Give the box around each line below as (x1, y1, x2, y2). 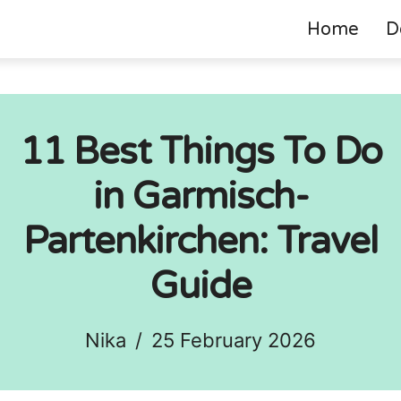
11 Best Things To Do (19, 129, 382, 175)
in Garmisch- (92, 174, 309, 219)
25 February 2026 (151, 328, 316, 352)
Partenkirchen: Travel (23, 218, 378, 264)
